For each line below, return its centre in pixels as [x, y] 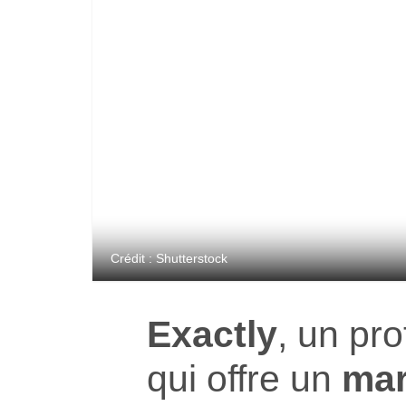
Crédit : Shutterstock [169, 258]
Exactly [212, 333]
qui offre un [244, 378]
